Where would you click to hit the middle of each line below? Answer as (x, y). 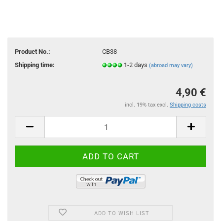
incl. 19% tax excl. (147, 105)
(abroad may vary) (171, 65)
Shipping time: (35, 65)
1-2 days (136, 65)
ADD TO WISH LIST (122, 213)
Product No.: (33, 51)
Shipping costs (188, 105)
